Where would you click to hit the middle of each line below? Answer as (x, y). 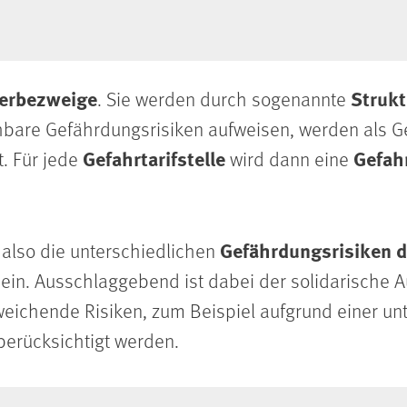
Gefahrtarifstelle (156, 159)
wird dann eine (292, 159)
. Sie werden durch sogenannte (224, 99)
